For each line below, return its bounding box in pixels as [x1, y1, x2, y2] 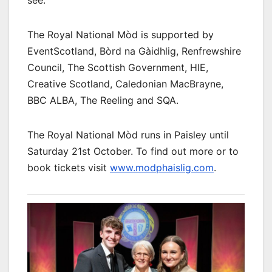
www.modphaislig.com [110, 161, 214, 174]
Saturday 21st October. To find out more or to [27, 145, 239, 158]
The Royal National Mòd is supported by [27, 29, 214, 41]
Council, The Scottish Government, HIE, [27, 61, 208, 74]
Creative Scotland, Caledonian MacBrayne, [27, 78, 223, 90]
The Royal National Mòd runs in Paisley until [27, 129, 229, 141]
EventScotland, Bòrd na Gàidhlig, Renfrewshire [27, 45, 241, 58]
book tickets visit [27, 161, 110, 174]
